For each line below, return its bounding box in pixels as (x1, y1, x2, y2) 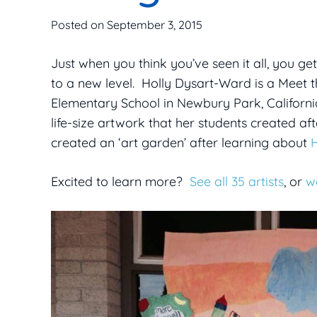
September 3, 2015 (107, 18, 202, 33)
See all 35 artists (186, 173, 284, 190)
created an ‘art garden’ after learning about (51, 134, 311, 151)
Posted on (51, 18, 107, 33)
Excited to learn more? (51, 173, 186, 190)
